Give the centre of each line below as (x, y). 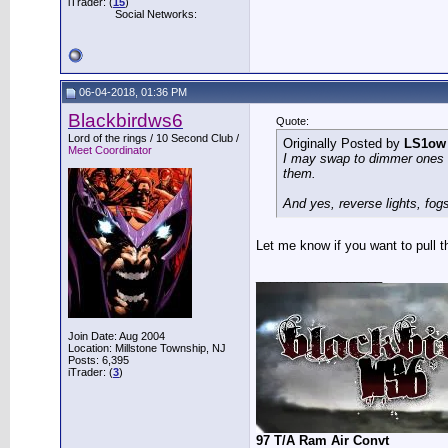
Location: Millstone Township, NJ (147, 348)
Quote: (292, 121)
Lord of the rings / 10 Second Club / (153, 138)
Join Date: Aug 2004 (116, 336)
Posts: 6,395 (98, 360)
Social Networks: (155, 14)
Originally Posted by (343, 143)
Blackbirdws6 (125, 120)
